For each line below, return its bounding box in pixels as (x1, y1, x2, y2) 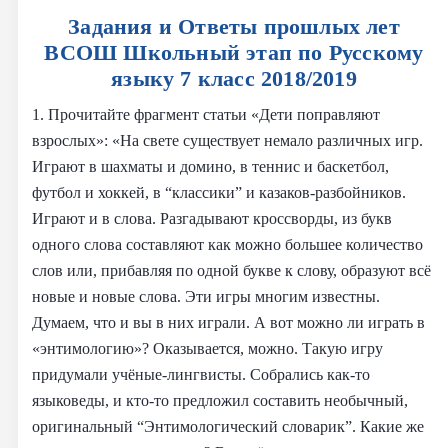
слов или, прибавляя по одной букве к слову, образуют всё (32, 260, 431, 280)
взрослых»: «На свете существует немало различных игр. (32, 130, 423, 150)
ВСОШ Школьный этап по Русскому (44, 39, 424, 65)
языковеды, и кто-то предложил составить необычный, (32, 390, 408, 410)
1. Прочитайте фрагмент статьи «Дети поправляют (32, 104, 380, 124)
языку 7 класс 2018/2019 (111, 65, 357, 91)
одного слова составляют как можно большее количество (32, 234, 423, 254)
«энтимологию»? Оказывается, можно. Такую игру (32, 338, 383, 358)
